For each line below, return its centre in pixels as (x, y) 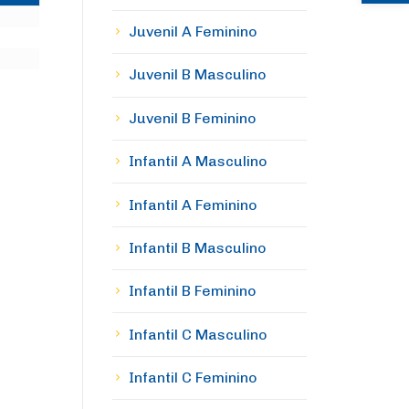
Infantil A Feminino (193, 204)
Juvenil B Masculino (197, 75)
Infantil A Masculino (198, 162)
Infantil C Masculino (198, 334)
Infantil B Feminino (192, 291)
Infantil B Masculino (197, 247)
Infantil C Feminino (193, 378)
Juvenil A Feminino (193, 32)
